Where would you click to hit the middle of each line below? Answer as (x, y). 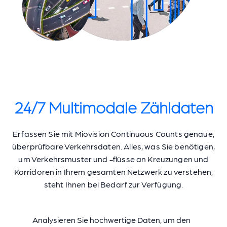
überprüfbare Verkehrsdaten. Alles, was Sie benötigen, (113, 146)
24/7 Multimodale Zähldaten (113, 106)
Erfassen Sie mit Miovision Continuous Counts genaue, (113, 133)
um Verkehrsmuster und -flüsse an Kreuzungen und (113, 159)
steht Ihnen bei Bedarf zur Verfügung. (113, 184)
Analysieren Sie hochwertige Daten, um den (111, 219)
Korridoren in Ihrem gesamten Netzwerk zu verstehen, (113, 171)
